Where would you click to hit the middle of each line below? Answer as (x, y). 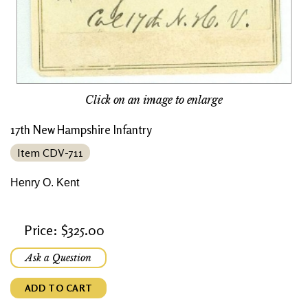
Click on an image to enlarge (154, 100)
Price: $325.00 (64, 230)
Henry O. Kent (45, 183)
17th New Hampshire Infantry (81, 130)
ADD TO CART (58, 288)
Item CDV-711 (50, 153)
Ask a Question (58, 258)
